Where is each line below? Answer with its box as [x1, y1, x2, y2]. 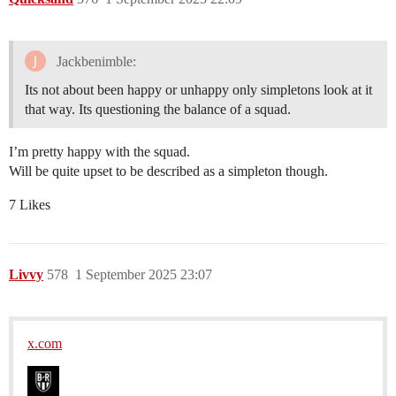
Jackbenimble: [52, 53, 136, 69]
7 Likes [9, 197, 50, 213]
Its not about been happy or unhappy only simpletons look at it [25, 82, 372, 98]
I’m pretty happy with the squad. [9, 144, 190, 160]
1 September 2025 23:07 [75, 267, 212, 283]
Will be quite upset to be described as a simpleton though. [9, 164, 328, 179]
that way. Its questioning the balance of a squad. [25, 102, 291, 118]
